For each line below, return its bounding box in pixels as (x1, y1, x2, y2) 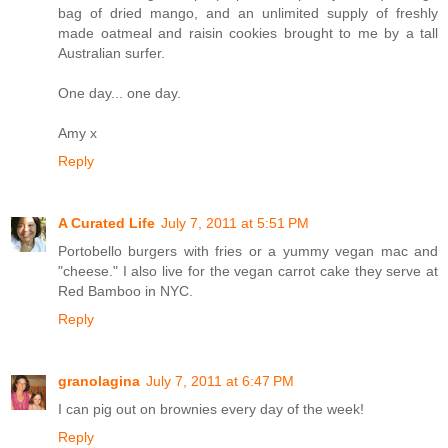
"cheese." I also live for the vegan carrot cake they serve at (58, 263, 438, 280)
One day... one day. (58, 85, 181, 102)
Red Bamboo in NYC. (58, 283, 193, 300)
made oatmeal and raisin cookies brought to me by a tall (58, 25, 438, 42)
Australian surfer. (58, 45, 165, 62)
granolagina (58, 373, 140, 390)
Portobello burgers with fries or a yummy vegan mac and (58, 243, 438, 260)
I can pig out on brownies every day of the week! (58, 401, 364, 418)
